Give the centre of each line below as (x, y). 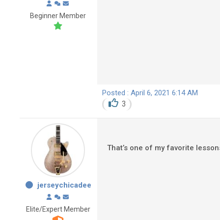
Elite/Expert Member (58, 209)
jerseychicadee (65, 185)
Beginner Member (58, 15)
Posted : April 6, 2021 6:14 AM (150, 93)
